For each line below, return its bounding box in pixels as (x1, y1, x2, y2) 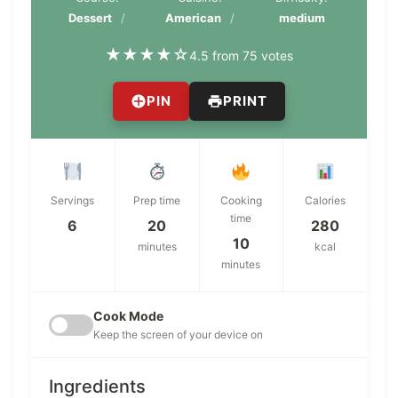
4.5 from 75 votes (189, 47, 293, 63)
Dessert (68, 11, 113, 26)
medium (278, 11, 325, 26)
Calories (305, 194, 346, 208)
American (164, 11, 221, 26)
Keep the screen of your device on (93, 328, 263, 342)
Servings (51, 194, 95, 208)
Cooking (219, 194, 262, 208)
